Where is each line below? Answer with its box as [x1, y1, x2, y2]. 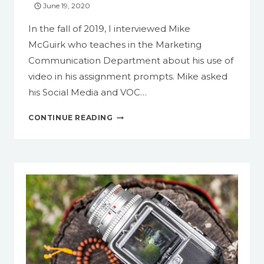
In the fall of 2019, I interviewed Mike [28, 23, 190, 35]
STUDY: [112, 123, 143, 132]
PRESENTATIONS [112, 197, 183, 206]
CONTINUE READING [28, 113, 113, 123]
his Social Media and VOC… [28, 87, 147, 98]
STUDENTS [112, 147, 158, 157]
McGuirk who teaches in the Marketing [28, 39, 202, 51]
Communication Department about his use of [28, 55, 233, 67]
